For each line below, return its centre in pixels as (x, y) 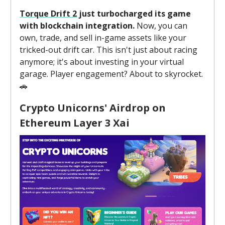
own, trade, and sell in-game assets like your (103, 37)
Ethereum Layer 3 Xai (75, 123)
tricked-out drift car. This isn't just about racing (108, 49)
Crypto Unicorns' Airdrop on (93, 107)
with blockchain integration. (77, 25)
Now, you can (161, 25)
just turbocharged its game (134, 13)
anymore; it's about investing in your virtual (102, 62)
